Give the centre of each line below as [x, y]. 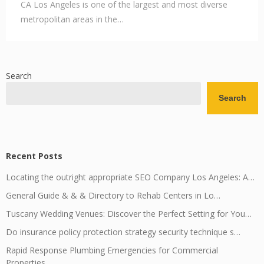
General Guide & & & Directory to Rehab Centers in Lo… [113, 195]
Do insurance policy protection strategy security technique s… [123, 232]
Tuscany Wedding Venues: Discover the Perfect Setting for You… [129, 214]
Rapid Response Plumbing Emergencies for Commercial [112, 250]
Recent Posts [34, 156]
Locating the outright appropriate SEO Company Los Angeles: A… [130, 177]
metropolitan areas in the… [72, 19]
